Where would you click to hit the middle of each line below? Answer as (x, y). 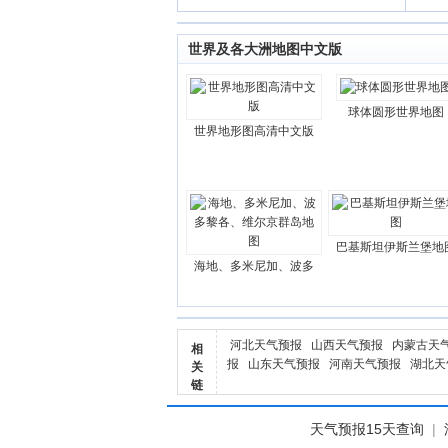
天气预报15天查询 (367, 429)
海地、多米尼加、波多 (254, 266)
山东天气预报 (284, 364)
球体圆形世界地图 (396, 112)
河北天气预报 (266, 345)
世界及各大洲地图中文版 (265, 49)
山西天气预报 (347, 345)
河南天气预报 (365, 364)
